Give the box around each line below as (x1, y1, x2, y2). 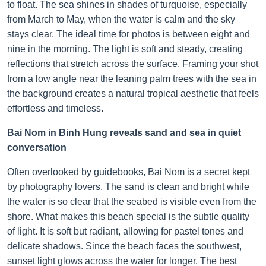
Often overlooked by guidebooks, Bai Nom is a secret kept (7, 166, 250, 177)
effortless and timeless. (7, 103, 103, 113)
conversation (7, 142, 66, 153)
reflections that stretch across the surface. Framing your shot (7, 58, 258, 69)
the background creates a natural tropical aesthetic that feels (7, 88, 259, 99)
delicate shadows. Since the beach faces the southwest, (7, 240, 242, 251)
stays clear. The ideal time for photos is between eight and (7, 28, 250, 39)
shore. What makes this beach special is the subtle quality (7, 211, 249, 221)
